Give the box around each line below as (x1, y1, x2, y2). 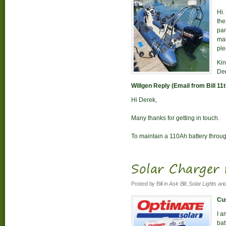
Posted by (131, 181, 156, 187)
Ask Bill (169, 181, 186, 187)
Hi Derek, (131, 96, 157, 103)
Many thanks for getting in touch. (131, 115, 219, 122)
